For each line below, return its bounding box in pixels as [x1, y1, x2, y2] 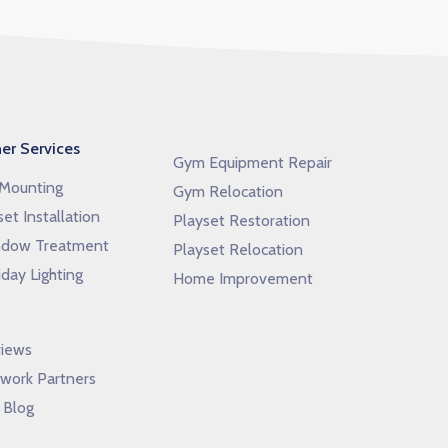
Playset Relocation [172, 240, 303, 259]
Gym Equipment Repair [172, 153, 332, 172]
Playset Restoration [172, 211, 310, 230]
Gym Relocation [172, 182, 283, 201]
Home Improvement [172, 269, 313, 288]
